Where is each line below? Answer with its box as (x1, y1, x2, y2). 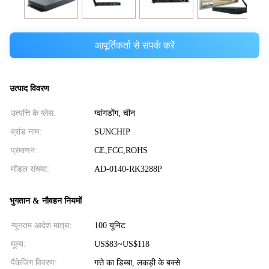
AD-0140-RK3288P (94, 165, 162, 174)
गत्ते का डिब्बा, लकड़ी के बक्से (94, 258, 180, 267)
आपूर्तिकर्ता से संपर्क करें (94, 40, 175, 50)
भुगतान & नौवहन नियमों (10, 196, 82, 205)
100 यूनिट (94, 220, 125, 230)
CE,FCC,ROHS (94, 146, 148, 156)
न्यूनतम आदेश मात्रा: (11, 220, 72, 230)
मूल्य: (11, 239, 26, 249)
